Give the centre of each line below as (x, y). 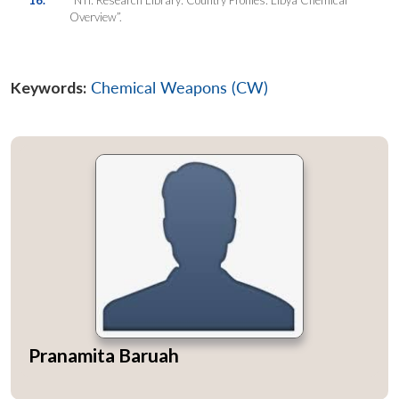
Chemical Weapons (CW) (179, 87)
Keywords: (49, 87)
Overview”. (95, 16)
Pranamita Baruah (104, 354)
